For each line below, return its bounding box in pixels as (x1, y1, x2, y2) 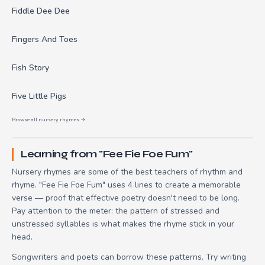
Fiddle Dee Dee (12, 5, 70, 17)
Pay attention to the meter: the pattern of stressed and (12, 205, 219, 216)
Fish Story (12, 62, 49, 73)
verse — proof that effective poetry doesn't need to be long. (12, 192, 240, 203)
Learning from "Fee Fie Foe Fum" (21, 147, 193, 160)
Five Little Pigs (12, 90, 66, 102)
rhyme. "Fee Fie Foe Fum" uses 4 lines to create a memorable (12, 179, 241, 190)
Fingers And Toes (12, 33, 77, 45)
